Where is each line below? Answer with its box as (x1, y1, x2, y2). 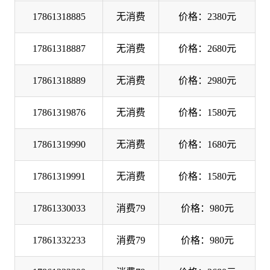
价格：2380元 (178, 11, 236, 22)
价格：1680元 (178, 139, 236, 149)
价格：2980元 (178, 75, 236, 86)
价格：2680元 (178, 43, 236, 54)
